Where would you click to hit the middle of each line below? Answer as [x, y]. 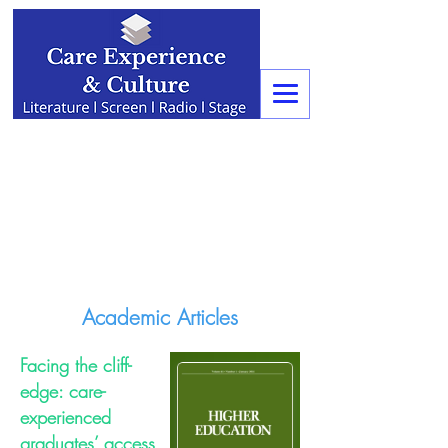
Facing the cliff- [75, 365]
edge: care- [62, 391]
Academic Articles [160, 317]
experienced [65, 417]
